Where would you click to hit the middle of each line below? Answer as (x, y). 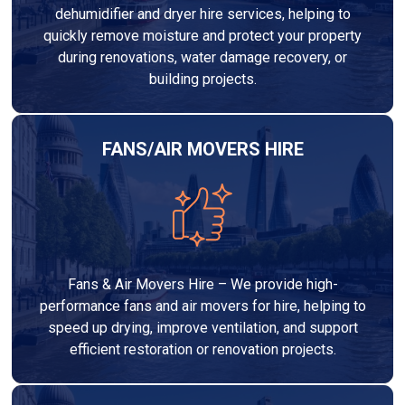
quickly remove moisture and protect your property (202, 35)
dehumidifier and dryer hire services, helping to (202, 14)
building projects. (202, 79)
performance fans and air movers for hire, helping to (202, 306)
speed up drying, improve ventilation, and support (202, 327)
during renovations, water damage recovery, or (202, 57)
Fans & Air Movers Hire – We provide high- (202, 284)
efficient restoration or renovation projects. (202, 349)
